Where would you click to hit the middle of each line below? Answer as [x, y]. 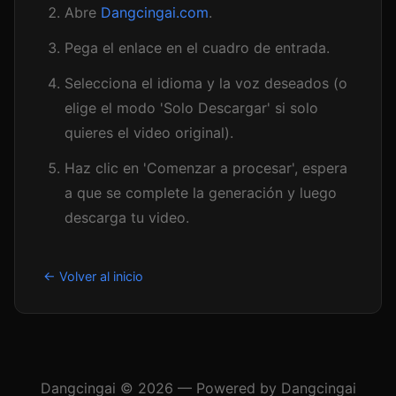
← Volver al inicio [93, 276]
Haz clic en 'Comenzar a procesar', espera [206, 168]
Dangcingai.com [155, 12]
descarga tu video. [127, 217]
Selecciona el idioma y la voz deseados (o [206, 83]
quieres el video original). [149, 133]
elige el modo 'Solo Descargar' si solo [191, 108]
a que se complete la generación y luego [201, 193]
